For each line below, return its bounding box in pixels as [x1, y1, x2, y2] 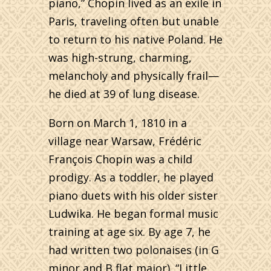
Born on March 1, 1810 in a [48, 116, 187, 130]
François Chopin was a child [48, 152, 192, 166]
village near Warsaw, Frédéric [48, 134, 201, 148]
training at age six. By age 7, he [48, 224, 211, 239]
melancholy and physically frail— [48, 68, 219, 83]
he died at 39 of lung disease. [48, 87, 200, 101]
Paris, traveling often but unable [48, 14, 219, 28]
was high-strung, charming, [48, 50, 192, 65]
